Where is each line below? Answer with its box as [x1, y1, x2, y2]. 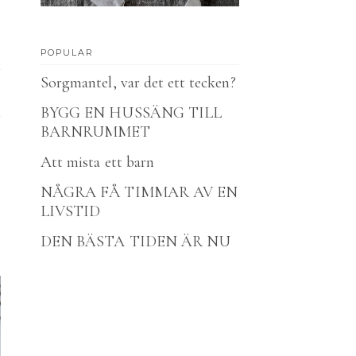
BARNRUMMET [41, 122, 151, 141]
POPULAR [41, 47, 94, 58]
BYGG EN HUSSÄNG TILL [41, 103, 222, 122]
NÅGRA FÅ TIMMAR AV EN [41, 183, 238, 202]
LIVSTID [41, 202, 101, 221]
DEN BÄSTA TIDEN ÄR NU [41, 232, 231, 251]
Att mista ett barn [41, 153, 154, 172]
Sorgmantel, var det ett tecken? [41, 73, 236, 92]
